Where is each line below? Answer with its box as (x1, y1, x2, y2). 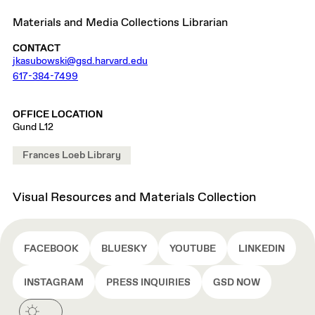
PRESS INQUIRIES (106, 276, 191, 289)
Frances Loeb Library (22, 149, 121, 162)
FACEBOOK (24, 243, 79, 255)
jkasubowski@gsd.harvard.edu (13, 55, 148, 67)
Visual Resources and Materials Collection (13, 189, 256, 206)
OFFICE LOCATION (13, 108, 103, 121)
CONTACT (13, 42, 60, 55)
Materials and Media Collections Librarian (13, 15, 228, 30)
